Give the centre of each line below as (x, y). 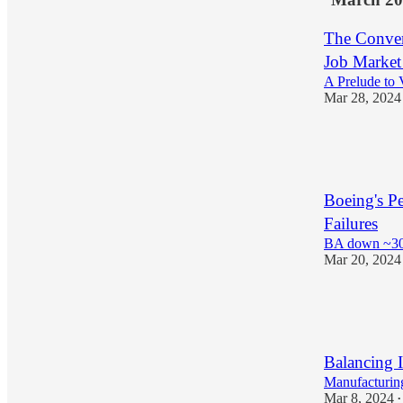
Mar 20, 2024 (363, 259)
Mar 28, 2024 (363, 97)
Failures (351, 223)
